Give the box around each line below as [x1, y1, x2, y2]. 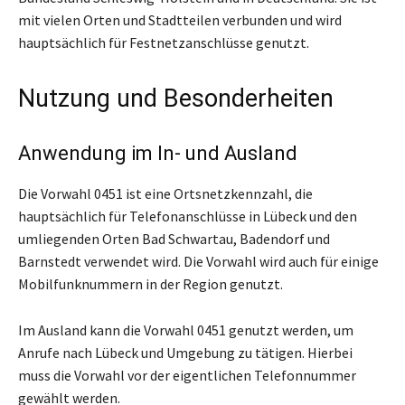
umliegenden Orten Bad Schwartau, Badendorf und [18, 229, 330, 248]
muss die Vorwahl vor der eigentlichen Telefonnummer [18, 365, 356, 384]
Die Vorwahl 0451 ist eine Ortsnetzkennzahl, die [18, 184, 313, 202]
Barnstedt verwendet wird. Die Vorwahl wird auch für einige [18, 251, 379, 270]
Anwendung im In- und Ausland [18, 141, 297, 165]
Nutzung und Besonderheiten [18, 83, 334, 113]
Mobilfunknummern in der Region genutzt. [18, 274, 283, 293]
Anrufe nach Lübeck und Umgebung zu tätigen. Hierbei [18, 343, 353, 362]
